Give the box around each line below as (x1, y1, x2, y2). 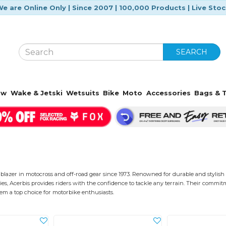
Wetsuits (66, 89, 99, 97)
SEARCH (176, 47, 208, 56)
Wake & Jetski (10, 89, 63, 97)
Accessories (146, 89, 191, 97)
